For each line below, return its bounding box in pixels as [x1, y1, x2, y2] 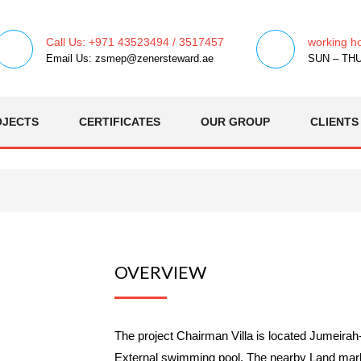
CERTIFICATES [79, 115, 160, 128]
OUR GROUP [201, 115, 270, 128]
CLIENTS [310, 115, 359, 128]
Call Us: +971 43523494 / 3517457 [46, 35, 224, 48]
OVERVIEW [114, 261, 206, 283]
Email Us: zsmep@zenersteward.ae [46, 52, 214, 64]
